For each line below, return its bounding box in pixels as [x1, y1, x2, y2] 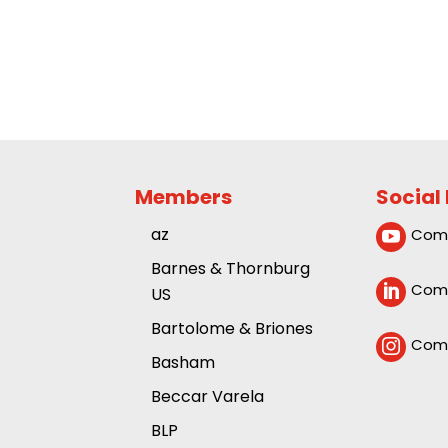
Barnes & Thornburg [150, 257, 310, 281]
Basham [150, 351, 215, 375]
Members [134, 183, 232, 212]
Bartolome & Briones [150, 317, 313, 341]
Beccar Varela [150, 385, 264, 409]
